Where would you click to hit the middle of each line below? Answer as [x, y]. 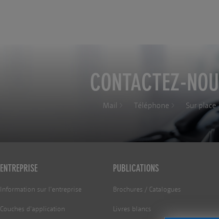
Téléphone [152, 105]
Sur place [201, 105]
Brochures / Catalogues [147, 190]
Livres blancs [132, 209]
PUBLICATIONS [136, 168]
